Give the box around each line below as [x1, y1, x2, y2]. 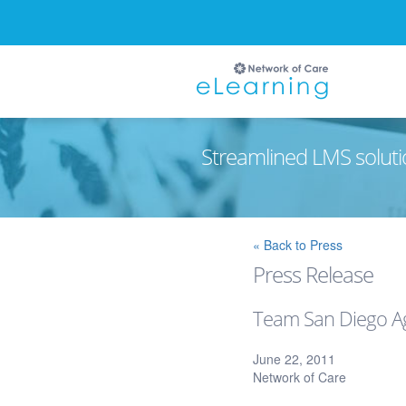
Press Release [253, 259, 374, 289]
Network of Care [253, 368, 347, 386]
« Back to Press [253, 236, 343, 254]
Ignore [166, 217, 203, 236]
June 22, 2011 [253, 350, 336, 368]
